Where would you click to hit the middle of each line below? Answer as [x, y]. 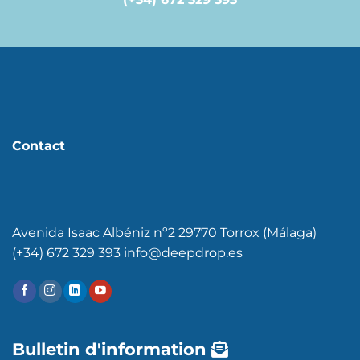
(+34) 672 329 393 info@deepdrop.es [127, 252]
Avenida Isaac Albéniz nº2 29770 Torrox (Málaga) [164, 232]
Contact [39, 145]
